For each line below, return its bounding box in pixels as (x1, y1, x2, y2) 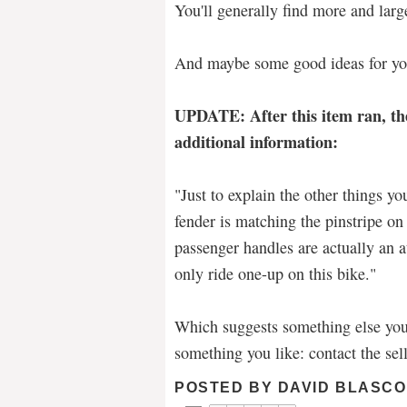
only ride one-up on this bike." (174, 262, 376, 284)
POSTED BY (174, 380, 278, 396)
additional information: (174, 129, 338, 154)
